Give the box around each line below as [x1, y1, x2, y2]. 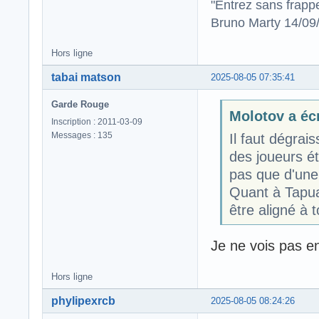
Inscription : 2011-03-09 [51, 117, 142, 127]
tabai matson [51, 71, 121, 84]
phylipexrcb [51, 294, 115, 307]
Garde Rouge [51, 99, 109, 110]
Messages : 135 [51, 130, 113, 141]
